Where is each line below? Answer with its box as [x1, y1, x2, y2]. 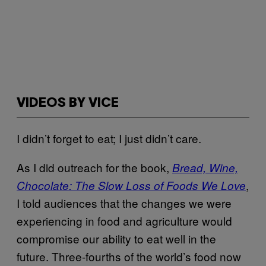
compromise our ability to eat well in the [17, 230, 216, 246]
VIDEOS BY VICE [17, 97, 119, 109]
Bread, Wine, [172, 160, 238, 175]
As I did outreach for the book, [17, 159, 172, 175]
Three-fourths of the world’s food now [52, 248, 241, 264]
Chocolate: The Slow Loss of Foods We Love [17, 178, 246, 193]
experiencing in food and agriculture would [17, 213, 232, 229]
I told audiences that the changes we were [17, 195, 232, 211]
